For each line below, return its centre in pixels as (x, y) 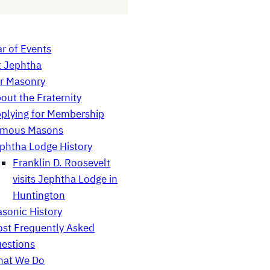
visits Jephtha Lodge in (65, 179)
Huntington (39, 195)
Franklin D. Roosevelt (62, 162)
